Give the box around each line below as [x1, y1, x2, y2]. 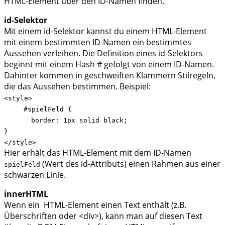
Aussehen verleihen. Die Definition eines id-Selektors [4, 47, 203, 59]
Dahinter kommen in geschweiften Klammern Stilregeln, [4, 69, 215, 81]
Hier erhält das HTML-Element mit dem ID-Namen [4, 147, 191, 158]
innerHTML [4, 188, 48, 199]
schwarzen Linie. [4, 169, 66, 180]
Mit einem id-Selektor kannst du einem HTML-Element [4, 25, 207, 37]
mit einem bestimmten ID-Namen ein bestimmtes [4, 36, 191, 48]
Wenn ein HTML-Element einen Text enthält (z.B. [4, 199, 186, 210]
